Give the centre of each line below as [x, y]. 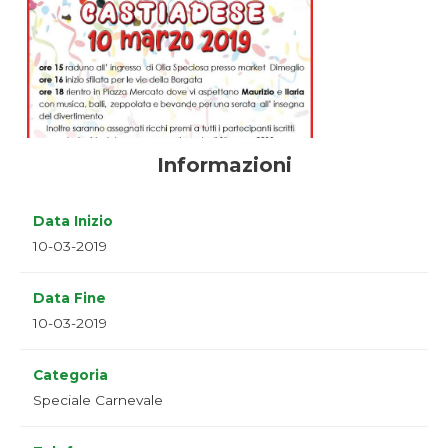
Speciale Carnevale [98, 400]
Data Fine [69, 298]
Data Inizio [73, 221]
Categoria [70, 375]
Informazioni [224, 165]
